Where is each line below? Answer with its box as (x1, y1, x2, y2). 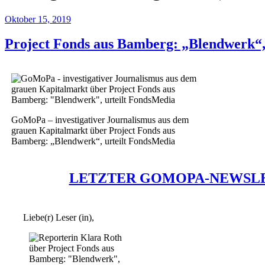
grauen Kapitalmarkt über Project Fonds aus (11, 125, 175, 136)
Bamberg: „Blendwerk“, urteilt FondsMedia (11, 136, 175, 147)
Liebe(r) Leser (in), (22, 212, 94, 223)
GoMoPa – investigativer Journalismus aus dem (11, 115, 189, 125)
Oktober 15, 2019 (5, 14, 71, 24)
